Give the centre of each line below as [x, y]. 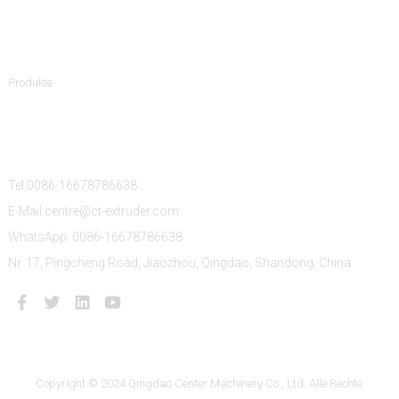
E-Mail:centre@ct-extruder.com [93, 212]
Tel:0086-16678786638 [72, 186]
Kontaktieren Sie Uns [77, 138]
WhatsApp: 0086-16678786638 [95, 237]
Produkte [30, 83]
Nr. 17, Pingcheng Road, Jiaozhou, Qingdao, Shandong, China [179, 263]
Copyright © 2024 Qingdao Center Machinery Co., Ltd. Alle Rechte [199, 384]
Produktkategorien [71, 35]
